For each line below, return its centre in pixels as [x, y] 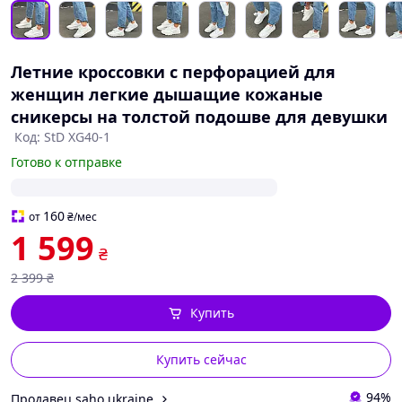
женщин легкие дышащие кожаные [167, 94]
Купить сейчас [201, 359]
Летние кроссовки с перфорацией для [173, 72]
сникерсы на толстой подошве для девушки [199, 117]
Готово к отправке [66, 162]
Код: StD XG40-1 [62, 137]
